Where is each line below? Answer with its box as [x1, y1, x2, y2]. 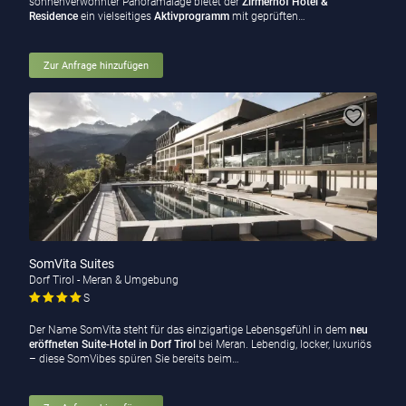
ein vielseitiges [77, 10, 154, 24]
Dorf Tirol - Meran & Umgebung [28, 274, 179, 287]
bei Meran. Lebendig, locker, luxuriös [195, 338, 372, 352]
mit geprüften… [228, 10, 305, 24]
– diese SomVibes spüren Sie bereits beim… [28, 353, 239, 366]
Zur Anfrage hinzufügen [43, 59, 149, 72]
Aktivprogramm [153, 10, 229, 24]
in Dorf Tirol [138, 338, 196, 352]
